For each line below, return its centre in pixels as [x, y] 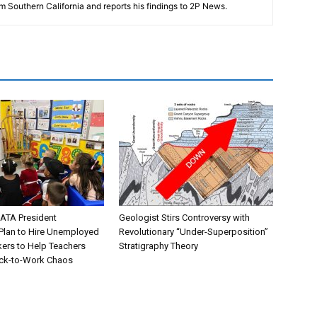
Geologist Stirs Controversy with [184, 218]
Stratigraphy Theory [158, 246]
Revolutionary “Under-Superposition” [194, 232]
